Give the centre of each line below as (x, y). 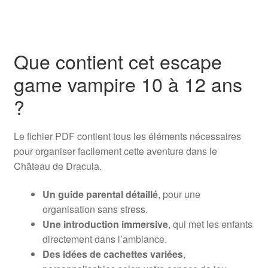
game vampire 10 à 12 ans (128, 84)
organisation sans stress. (95, 209)
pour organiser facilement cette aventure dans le (115, 151)
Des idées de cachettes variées (112, 254)
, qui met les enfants (210, 224)
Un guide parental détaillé (100, 194)
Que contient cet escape (118, 61)
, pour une (179, 194)
